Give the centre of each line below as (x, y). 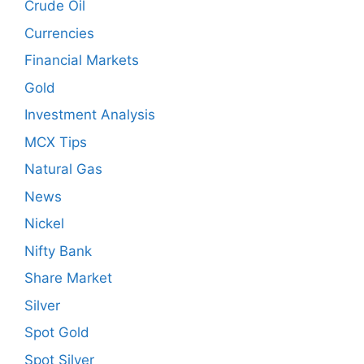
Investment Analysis (90, 115)
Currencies (59, 33)
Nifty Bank (58, 251)
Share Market (68, 278)
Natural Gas (63, 169)
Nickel (44, 223)
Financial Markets (82, 60)
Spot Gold (57, 332)
